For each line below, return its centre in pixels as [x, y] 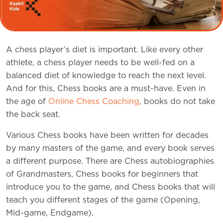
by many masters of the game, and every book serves [110, 149]
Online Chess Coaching [94, 102]
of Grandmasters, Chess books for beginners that [102, 174]
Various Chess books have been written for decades [107, 136]
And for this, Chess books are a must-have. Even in [106, 89]
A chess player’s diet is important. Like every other [105, 50]
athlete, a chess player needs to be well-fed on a [100, 63]
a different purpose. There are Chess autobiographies [110, 162]
